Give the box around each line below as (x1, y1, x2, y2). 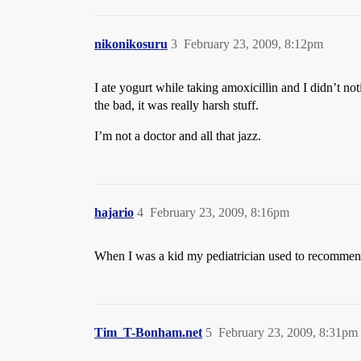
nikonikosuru (94, 37, 168, 51)
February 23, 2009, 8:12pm (184, 37, 323, 51)
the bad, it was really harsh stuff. (94, 98, 259, 112)
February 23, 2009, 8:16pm (150, 205, 289, 219)
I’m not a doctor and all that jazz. (94, 129, 261, 143)
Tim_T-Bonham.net (94, 326, 202, 339)
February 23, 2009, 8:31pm (218, 326, 358, 339)
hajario (94, 205, 134, 219)
